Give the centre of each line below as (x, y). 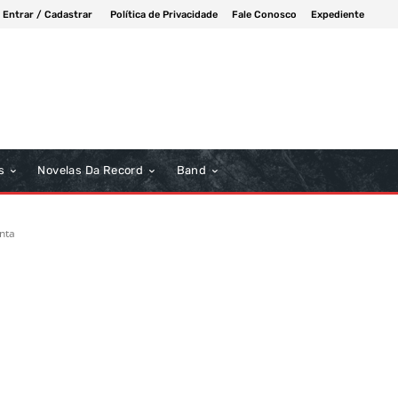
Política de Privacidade (164, 14)
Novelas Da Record (91, 170)
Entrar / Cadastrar (48, 14)
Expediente (338, 14)
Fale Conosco (264, 14)
